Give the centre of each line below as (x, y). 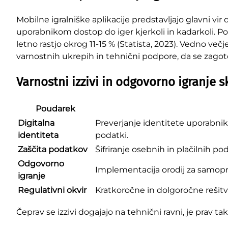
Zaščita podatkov (53, 149)
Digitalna (36, 123)
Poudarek (55, 108)
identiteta (38, 135)
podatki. (112, 135)
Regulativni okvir (52, 190)
